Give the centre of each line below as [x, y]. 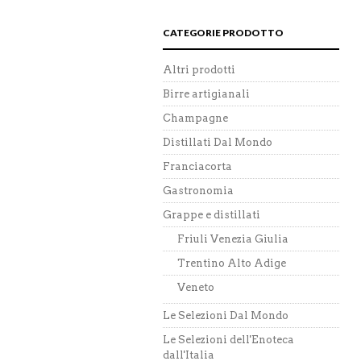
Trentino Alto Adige [232, 263]
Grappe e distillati [212, 215]
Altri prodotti [199, 70]
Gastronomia [198, 191]
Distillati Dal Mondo [218, 142]
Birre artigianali [206, 94]
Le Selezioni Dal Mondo [226, 315]
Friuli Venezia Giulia [233, 239]
